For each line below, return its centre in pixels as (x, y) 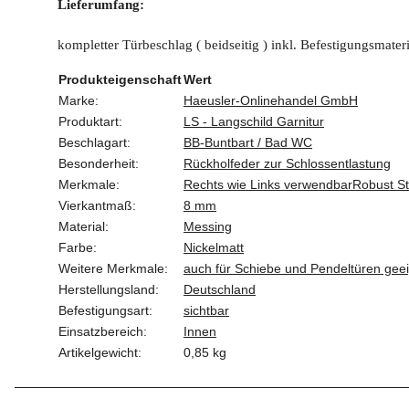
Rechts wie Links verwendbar (268, 185)
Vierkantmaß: (97, 206)
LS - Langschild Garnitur (254, 122)
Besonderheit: (99, 164)
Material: (84, 227)
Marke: (79, 101)
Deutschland (220, 290)
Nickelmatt (214, 248)
